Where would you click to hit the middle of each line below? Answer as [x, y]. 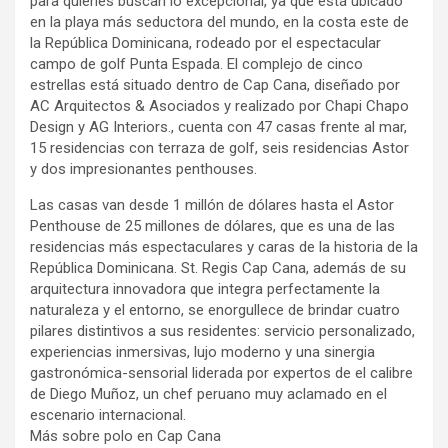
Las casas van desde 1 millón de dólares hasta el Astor [212, 204]
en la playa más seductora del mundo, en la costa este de [219, 21]
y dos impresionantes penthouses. [143, 168]
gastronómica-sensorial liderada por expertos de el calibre [221, 372]
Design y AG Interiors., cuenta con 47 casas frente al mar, [218, 126]
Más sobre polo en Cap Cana [125, 435]
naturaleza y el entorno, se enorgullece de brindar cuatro [215, 309]
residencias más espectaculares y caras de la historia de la [224, 246]
